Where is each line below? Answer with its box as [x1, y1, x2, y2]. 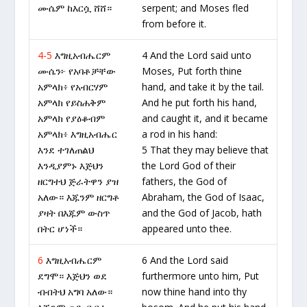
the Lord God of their [142, 159, 236, 172]
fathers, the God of [142, 175, 228, 188]
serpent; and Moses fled [142, 1, 249, 14]
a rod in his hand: [142, 127, 218, 140]
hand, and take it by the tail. [142, 80, 265, 93]
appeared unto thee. [142, 222, 232, 235]
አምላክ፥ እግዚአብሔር [38, 127, 118, 140]
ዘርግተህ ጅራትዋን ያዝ [38, 175, 119, 188]
